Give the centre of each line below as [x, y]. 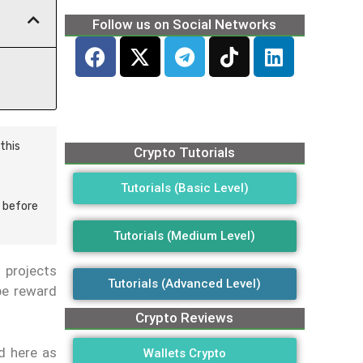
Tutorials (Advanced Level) [185, 284]
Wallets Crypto [184, 354]
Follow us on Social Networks [185, 24]
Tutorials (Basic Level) [184, 188]
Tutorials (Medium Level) [185, 236]
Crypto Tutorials [185, 153]
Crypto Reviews [185, 318]
